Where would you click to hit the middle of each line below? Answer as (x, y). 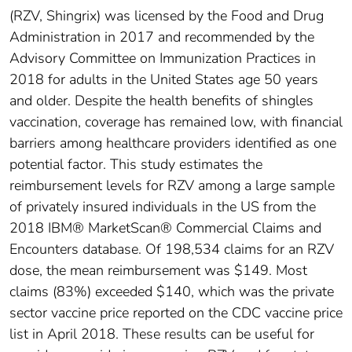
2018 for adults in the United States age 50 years (164, 80)
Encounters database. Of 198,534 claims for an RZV (172, 249)
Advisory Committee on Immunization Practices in (163, 59)
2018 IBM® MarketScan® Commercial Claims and (165, 228)
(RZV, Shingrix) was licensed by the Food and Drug (167, 16)
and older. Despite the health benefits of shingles (161, 101)
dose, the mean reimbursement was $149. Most (158, 271)
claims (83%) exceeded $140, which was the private (172, 292)
